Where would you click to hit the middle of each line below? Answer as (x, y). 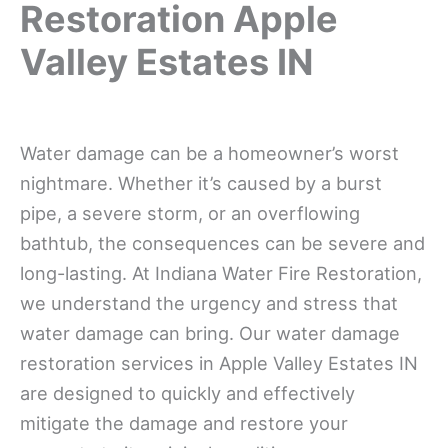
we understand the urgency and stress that (209, 302)
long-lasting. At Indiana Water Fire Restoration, (221, 272)
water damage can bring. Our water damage (210, 332)
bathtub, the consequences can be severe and (222, 242)
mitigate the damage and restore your (184, 422)
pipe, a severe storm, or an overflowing (190, 212)
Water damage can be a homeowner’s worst (209, 152)
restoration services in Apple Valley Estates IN (219, 362)
